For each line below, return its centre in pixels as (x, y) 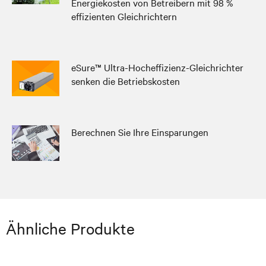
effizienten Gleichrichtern (124, 16)
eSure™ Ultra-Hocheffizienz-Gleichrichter (157, 67)
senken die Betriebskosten (126, 81)
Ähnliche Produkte (70, 228)
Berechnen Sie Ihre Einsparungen (140, 132)
